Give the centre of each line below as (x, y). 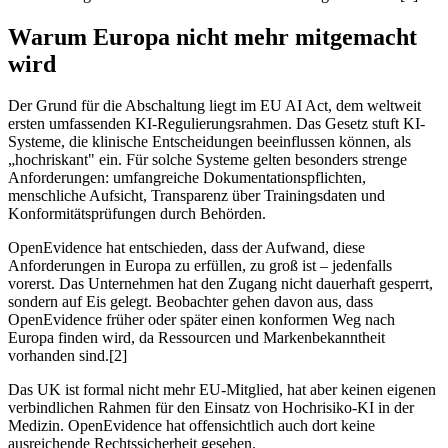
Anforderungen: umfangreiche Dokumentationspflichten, (187, 178)
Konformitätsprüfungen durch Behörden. (137, 214)
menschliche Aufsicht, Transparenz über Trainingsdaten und (196, 196)
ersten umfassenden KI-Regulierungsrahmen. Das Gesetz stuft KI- (216, 124)
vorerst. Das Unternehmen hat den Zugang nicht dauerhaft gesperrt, (220, 284)
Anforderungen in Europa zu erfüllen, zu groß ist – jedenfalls (200, 266)
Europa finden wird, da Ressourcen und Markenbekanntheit (196, 338)
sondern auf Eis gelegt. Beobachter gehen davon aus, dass (190, 302)
